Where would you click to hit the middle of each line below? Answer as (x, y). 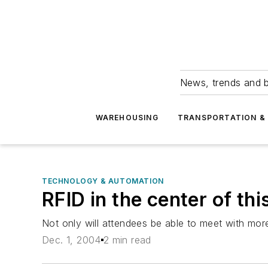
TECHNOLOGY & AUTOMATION (103, 181)
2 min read (127, 240)
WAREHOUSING (127, 118)
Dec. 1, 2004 (71, 240)
